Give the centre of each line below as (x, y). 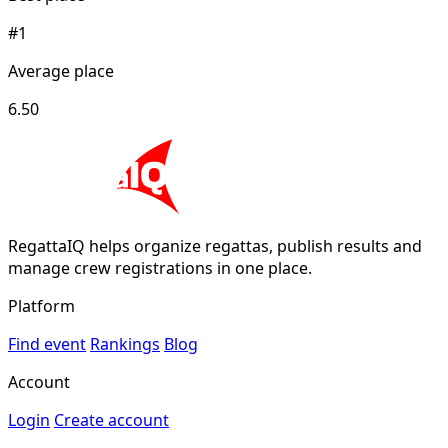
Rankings (125, 344)
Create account (111, 420)
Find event (47, 344)
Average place (61, 71)
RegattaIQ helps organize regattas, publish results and (215, 246)
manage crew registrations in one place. (160, 268)
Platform (41, 306)
